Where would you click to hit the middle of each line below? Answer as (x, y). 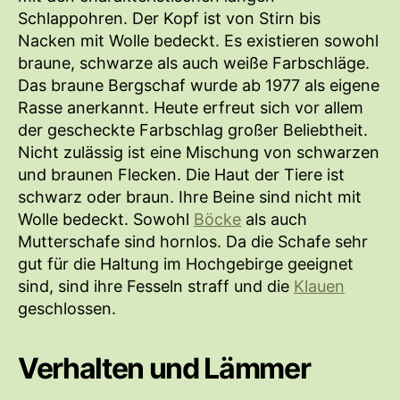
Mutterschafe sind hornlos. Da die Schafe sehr (193, 242)
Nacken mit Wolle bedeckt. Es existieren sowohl (198, 41)
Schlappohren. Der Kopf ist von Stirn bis (169, 19)
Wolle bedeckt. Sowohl (106, 220)
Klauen (319, 287)
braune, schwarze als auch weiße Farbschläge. (194, 63)
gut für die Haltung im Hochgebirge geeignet (186, 264)
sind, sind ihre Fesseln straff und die (156, 287)
